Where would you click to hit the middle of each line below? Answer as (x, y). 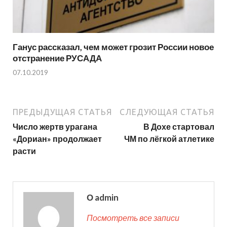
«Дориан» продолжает (57, 139)
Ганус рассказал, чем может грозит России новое (113, 47)
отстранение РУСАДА (57, 58)
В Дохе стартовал (179, 127)
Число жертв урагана (55, 127)
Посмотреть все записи (133, 218)
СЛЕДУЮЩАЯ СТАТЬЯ (167, 112)
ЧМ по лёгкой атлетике (169, 139)
